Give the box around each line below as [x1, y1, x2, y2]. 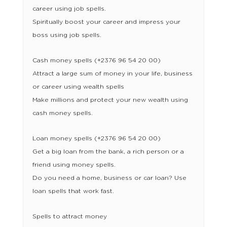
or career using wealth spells [32, 84, 124, 90]
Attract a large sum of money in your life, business [32, 70, 193, 77]
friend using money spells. [32, 162, 116, 168]
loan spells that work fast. [32, 188, 114, 195]
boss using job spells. [32, 32, 101, 39]
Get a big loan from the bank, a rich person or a [32, 148, 184, 155]
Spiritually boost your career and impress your [32, 19, 180, 25]
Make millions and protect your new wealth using [32, 97, 188, 103]
